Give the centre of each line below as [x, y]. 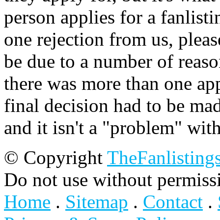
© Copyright [55, 157]
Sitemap [97, 202]
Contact [173, 202]
